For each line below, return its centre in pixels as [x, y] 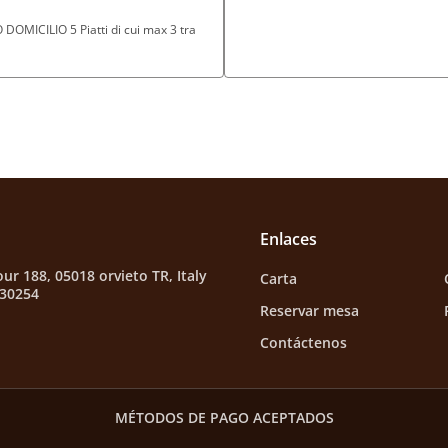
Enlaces [288, 239]
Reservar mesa [309, 310]
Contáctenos [303, 342]
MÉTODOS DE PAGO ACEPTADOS [224, 417]
